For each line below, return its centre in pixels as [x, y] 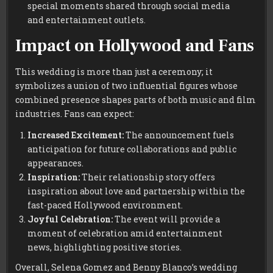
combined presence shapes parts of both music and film [136, 99]
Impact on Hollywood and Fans [135, 45]
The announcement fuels [179, 135]
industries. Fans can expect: [75, 113]
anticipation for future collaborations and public [132, 149]
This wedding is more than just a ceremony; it [114, 71]
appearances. [56, 163]
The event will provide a [167, 219]
